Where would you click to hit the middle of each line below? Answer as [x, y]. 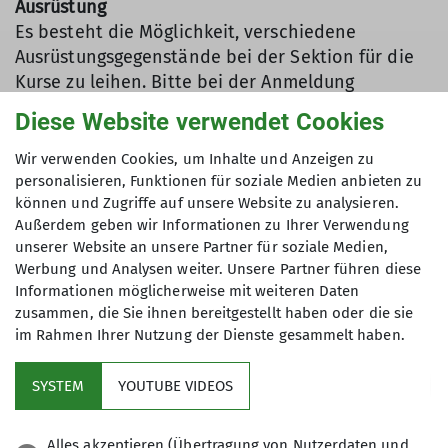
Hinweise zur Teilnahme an [307, 189]
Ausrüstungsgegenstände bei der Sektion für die [214, 57]
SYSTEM [58, 386]
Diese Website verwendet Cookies [200, 122]
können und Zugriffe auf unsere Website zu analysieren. [207, 203]
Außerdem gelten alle [106, 189]
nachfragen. [64, 107]
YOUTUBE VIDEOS [175, 386]
